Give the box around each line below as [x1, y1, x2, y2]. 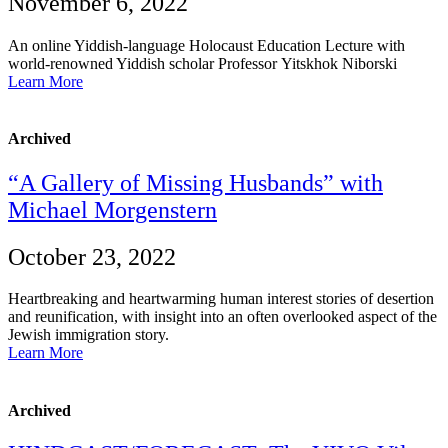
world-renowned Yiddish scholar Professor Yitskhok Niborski [8, 55, 397, 73]
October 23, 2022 [8, 243, 176, 270]
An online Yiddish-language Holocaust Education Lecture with [8, 37, 405, 55]
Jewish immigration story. [8, 326, 169, 344]
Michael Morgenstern [8, 196, 217, 223]
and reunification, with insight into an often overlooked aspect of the [8, 308, 437, 326]
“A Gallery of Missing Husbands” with [8, 169, 383, 196]
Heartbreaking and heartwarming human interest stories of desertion [8, 290, 434, 308]
